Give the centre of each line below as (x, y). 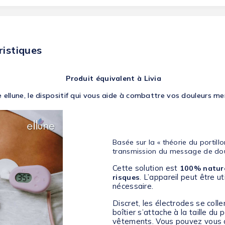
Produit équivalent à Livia (113, 79)
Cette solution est (146, 168)
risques (126, 178)
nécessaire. (133, 186)
